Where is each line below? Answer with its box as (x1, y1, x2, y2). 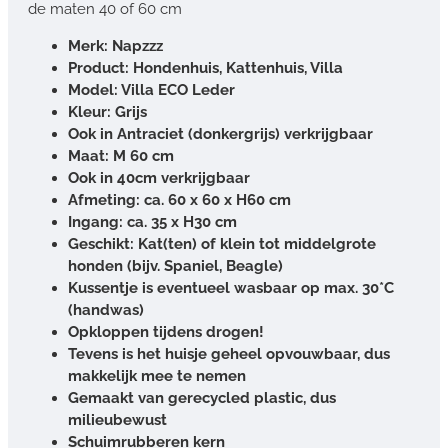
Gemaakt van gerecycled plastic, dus (68, 388, 336, 407)
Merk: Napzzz (68, 36, 163, 55)
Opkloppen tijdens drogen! (68, 322, 264, 341)
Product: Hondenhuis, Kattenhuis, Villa (68, 58, 343, 77)
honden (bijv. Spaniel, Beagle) (68, 256, 283, 275)
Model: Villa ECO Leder (68, 80, 235, 99)
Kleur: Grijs (68, 102, 147, 121)
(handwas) (68, 300, 144, 319)
